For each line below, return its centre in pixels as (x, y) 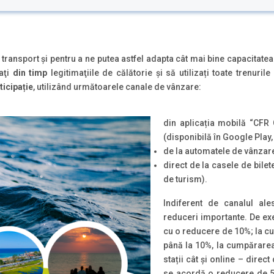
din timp (30, 72)
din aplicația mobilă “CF (213, 123)
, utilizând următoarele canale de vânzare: (117, 87)
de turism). (185, 180)
